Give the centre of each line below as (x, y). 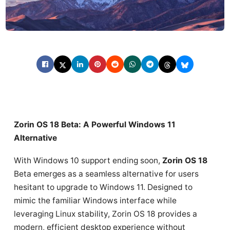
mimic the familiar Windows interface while (95, 200)
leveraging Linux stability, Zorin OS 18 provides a (106, 214)
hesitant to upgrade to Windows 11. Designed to (103, 187)
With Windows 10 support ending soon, (88, 160)
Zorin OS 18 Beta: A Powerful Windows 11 (95, 124)
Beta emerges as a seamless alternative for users (106, 174)
